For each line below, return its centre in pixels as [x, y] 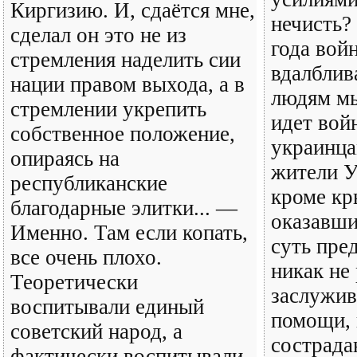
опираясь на [65, 159]
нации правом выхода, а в [127, 84]
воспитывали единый [107, 307]
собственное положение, [123, 134]
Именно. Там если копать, [129, 233]
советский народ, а [96, 331]
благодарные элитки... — [124, 208]
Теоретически [74, 282]
